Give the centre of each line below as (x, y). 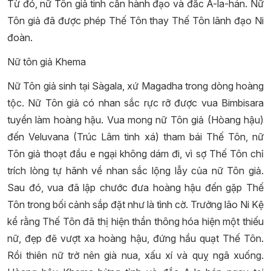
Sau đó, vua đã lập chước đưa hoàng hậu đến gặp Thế (135, 188)
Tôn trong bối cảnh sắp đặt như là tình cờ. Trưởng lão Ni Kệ (135, 204)
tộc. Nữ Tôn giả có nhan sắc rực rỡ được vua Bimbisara (135, 103)
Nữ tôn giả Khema (47, 62)
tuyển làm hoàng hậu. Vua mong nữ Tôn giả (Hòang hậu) (135, 120)
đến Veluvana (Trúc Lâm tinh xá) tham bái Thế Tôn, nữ (135, 137)
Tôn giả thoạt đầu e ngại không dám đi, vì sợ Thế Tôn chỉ (135, 154)
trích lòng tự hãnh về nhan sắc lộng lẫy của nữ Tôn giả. (135, 171)
